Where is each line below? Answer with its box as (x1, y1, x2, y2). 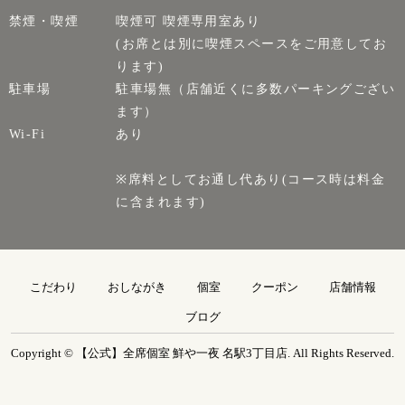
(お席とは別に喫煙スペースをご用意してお (116, 35, 388, 51)
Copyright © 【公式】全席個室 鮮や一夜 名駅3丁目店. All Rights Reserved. (11, 345, 394, 360)
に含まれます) (116, 193, 206, 209)
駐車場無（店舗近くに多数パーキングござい (116, 80, 396, 96)
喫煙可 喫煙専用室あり (116, 13, 261, 28)
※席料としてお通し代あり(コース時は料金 (116, 171, 386, 186)
